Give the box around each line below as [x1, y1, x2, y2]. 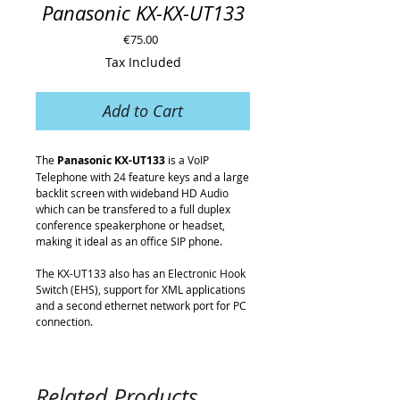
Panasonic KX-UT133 [57, 153, 165, 168]
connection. [36, 314, 93, 329]
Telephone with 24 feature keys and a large [36, 170, 249, 184]
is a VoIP [165, 153, 209, 167]
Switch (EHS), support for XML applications [36, 282, 246, 296]
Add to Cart [103, 100, 183, 121]
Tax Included [104, 54, 181, 71]
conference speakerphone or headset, [36, 218, 225, 232]
